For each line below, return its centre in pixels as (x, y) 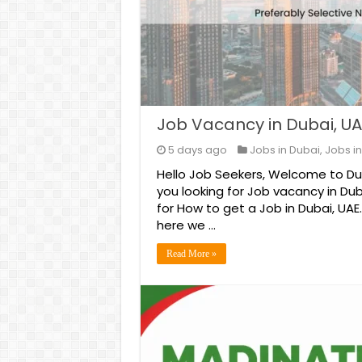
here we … (186, 225)
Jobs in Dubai (284, 150)
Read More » (191, 254)
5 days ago (197, 150)
